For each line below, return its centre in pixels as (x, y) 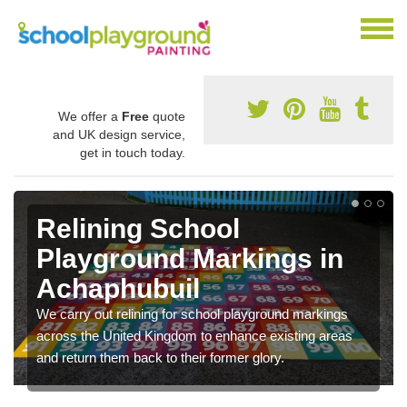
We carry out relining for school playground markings (192, 313)
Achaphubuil (118, 288)
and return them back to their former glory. (160, 357)
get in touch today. (133, 152)
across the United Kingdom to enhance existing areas (194, 335)
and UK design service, (119, 134)
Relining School (138, 228)
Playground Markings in (190, 258)
